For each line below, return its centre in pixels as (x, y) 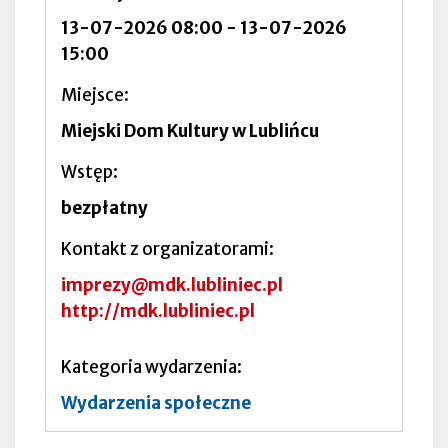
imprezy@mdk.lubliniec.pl (172, 284)
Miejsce (92, 94)
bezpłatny (104, 207)
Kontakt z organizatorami (165, 248)
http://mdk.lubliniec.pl (158, 310)
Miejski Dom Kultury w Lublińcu (190, 130)
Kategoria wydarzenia (149, 366)
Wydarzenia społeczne (156, 402)
